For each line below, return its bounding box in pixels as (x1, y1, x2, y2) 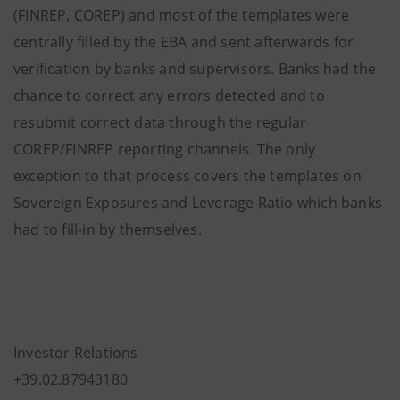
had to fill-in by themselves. (13, 220, 202, 239)
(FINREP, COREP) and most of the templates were (13, 5, 350, 25)
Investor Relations (13, 343, 138, 362)
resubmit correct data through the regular (13, 112, 307, 132)
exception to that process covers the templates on (13, 166, 362, 186)
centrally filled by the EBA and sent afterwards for (13, 32, 354, 52)
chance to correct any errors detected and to (13, 86, 325, 105)
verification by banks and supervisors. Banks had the (13, 59, 377, 79)
